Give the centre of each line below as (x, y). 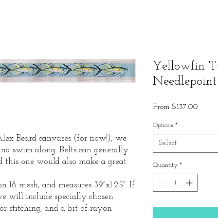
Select (168, 143)
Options (163, 125)
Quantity (165, 165)
